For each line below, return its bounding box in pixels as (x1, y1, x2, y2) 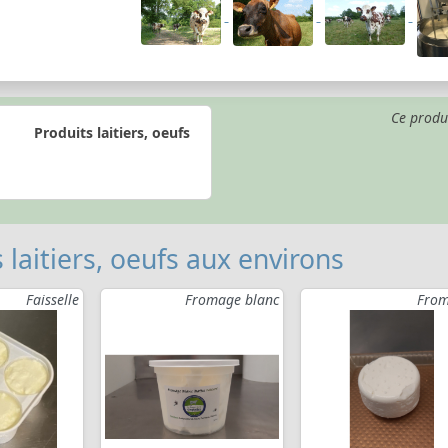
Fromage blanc (185, 290, 279, 310)
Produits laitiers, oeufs (33, 122, 190, 142)
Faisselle (26, 290, 79, 310)
